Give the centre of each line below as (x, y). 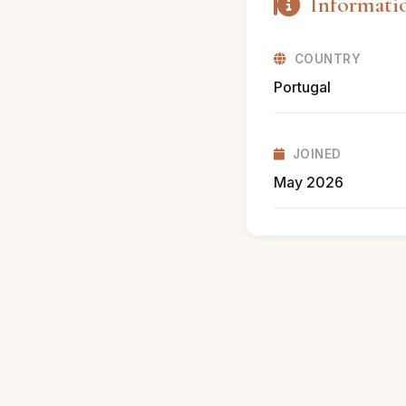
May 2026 (309, 182)
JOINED (317, 154)
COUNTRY (327, 59)
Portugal (302, 87)
